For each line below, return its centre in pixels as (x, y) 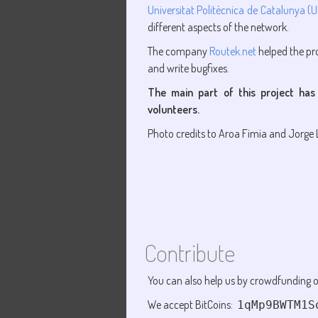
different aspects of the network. (218, 27)
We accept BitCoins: (192, 305)
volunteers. (173, 109)
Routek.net (232, 51)
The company (178, 51)
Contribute (189, 253)
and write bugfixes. (188, 68)
